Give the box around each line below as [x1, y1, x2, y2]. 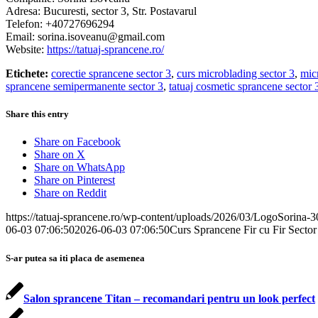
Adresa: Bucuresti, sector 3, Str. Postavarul [6, 5, 197, 17]
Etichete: [6, 67, 48, 79]
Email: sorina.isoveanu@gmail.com [6, 31, 165, 43]
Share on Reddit [34, 187, 106, 199]
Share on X [34, 148, 85, 161]
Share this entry [6, 109, 69, 120]
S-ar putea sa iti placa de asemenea [6, 252, 145, 263]
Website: [6, 43, 47, 55]
